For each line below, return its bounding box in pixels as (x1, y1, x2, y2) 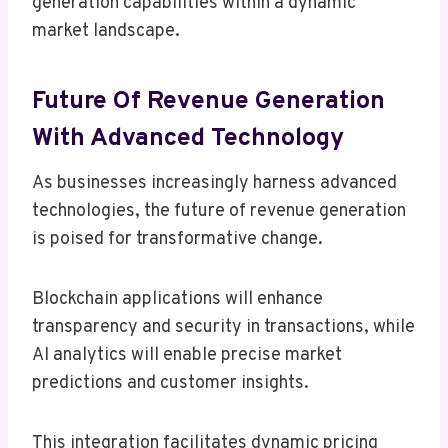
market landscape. (32, 20, 180, 44)
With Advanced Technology (32, 122, 344, 155)
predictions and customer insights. (32, 372, 309, 396)
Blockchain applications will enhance (32, 288, 323, 312)
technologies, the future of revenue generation (32, 200, 406, 224)
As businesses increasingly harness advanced (32, 172, 397, 196)
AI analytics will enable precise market (32, 344, 342, 368)
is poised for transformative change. (32, 228, 323, 252)
